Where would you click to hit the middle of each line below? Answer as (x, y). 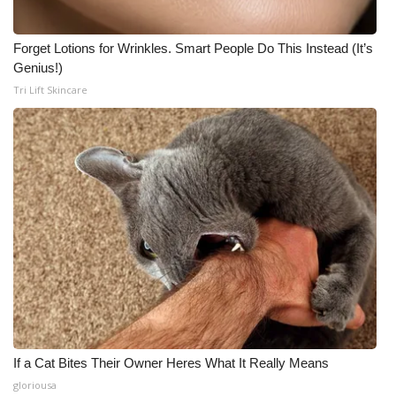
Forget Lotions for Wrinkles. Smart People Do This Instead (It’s (193, 49)
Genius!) (38, 68)
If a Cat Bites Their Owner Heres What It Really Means (171, 363)
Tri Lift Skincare (50, 90)
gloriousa (35, 385)
